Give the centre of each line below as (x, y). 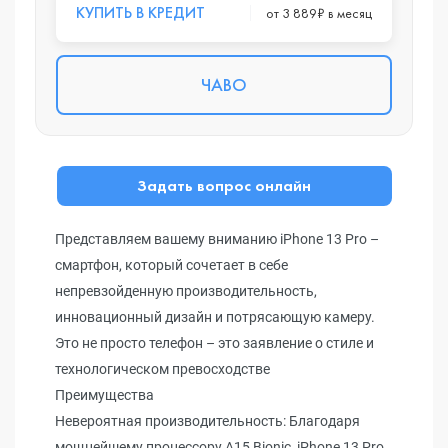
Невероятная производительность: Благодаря (207, 421)
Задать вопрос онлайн (224, 185)
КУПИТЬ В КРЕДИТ (140, 12)
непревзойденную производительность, (186, 291)
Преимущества (104, 395)
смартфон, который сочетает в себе (171, 265)
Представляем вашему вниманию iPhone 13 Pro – (217, 239)
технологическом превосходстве (162, 369)
